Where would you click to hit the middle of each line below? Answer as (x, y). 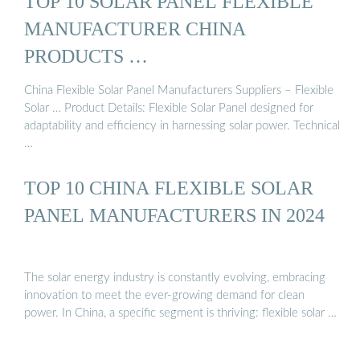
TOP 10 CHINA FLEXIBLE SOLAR (169, 188)
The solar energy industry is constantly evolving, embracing (175, 277)
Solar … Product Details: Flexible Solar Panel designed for (169, 108)
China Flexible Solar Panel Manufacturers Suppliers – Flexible (179, 91)
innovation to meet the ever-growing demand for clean (164, 295)
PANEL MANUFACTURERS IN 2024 (174, 215)
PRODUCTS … (86, 55)
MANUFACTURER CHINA (135, 28)
